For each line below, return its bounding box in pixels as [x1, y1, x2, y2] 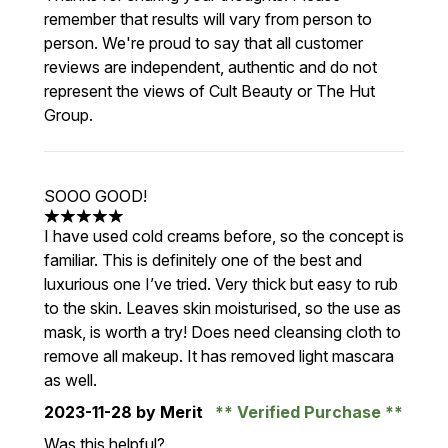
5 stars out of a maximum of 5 [43, 216, 258, 237]
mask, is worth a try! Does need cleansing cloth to [44, 322, 401, 342]
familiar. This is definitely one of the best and [44, 250, 362, 270]
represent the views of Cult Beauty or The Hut [44, 81, 375, 101]
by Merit [132, 402, 207, 422]
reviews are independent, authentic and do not [44, 57, 377, 77]
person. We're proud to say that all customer [44, 33, 363, 53]
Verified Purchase [233, 402, 385, 422]
